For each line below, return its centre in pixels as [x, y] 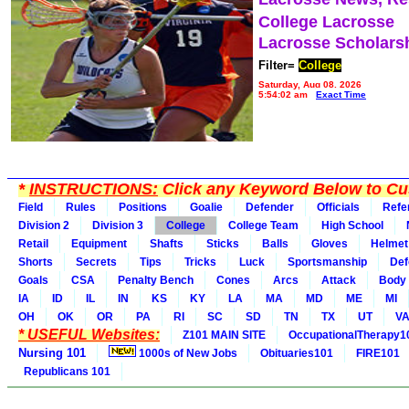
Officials [338, 207]
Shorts [36, 262]
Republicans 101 [64, 372]
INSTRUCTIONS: [94, 189]
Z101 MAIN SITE [224, 335]
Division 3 [118, 225]
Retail [33, 244]
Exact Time [341, 94]
